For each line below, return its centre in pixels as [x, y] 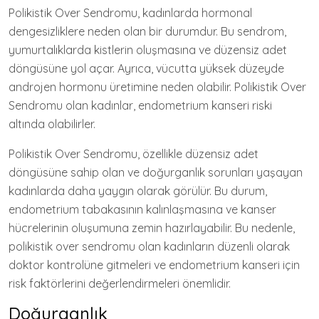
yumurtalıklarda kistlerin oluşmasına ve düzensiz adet [148, 50]
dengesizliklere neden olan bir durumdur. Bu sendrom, [147, 31]
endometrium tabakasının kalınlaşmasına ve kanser [142, 209]
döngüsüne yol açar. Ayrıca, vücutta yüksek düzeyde [146, 68]
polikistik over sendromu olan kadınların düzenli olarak [149, 246]
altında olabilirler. [52, 124]
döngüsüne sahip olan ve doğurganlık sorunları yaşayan [156, 172]
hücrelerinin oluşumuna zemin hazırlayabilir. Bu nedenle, [152, 228]
